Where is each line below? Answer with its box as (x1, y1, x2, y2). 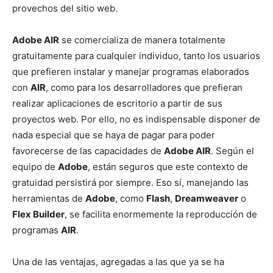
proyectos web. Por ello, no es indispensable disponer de (12, 113, 260, 125)
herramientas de (12, 193, 85, 204)
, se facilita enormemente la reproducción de (65, 208, 257, 220)
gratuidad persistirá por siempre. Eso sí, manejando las (12, 177, 249, 188)
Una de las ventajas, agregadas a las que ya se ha (12, 256, 224, 268)
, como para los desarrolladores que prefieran (46, 82, 243, 93)
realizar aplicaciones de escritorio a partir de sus (12, 97, 222, 109)
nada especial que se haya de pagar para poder (12, 129, 215, 141)
